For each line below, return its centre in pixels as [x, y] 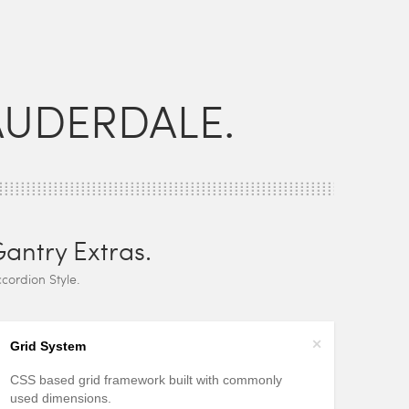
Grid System [48, 346]
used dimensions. [61, 398]
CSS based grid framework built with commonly [146, 380]
